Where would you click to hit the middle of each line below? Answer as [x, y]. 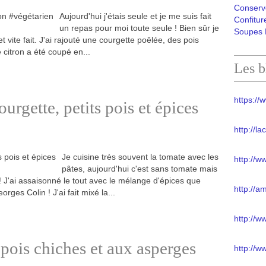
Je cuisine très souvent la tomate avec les [140, 157]
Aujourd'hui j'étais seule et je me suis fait [135, 16]
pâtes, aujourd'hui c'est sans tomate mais [140, 169]
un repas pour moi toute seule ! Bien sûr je [139, 28]
